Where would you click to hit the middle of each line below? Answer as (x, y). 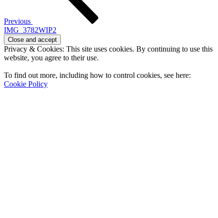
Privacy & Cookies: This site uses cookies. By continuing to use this (108, 49)
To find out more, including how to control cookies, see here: (97, 75)
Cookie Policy (26, 84)
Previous (17, 21)
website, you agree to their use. (51, 58)
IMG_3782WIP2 (30, 30)
